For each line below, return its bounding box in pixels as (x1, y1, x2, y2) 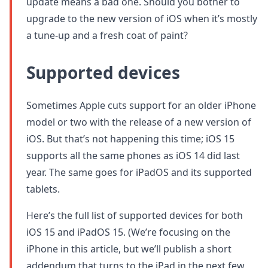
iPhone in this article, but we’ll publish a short (26, 242, 232, 255)
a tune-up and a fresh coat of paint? (26, 28, 188, 42)
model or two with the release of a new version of (26, 115, 251, 129)
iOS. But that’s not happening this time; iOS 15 (26, 132, 234, 145)
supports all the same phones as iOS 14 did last (26, 148, 240, 162)
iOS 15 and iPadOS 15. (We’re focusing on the (26, 225, 230, 239)
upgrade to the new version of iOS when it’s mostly (26, 11, 257, 25)
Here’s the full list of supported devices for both (26, 208, 243, 222)
